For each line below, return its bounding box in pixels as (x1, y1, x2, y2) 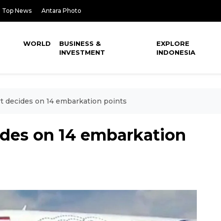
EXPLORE (156, 39, 190, 47)
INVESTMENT (59, 48, 106, 56)
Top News (2, 7, 32, 14)
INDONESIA (156, 48, 196, 56)
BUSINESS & (59, 39, 101, 47)
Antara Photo (41, 7, 81, 14)
